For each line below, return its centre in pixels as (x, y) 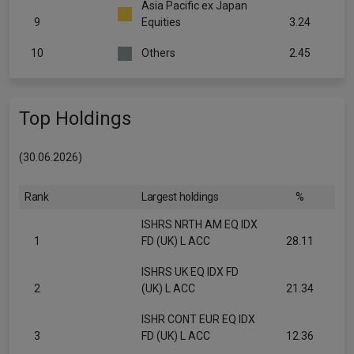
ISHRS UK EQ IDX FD (190, 272)
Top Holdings (75, 119)
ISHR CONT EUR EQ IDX (198, 319)
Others (158, 53)
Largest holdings (180, 197)
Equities (161, 22)
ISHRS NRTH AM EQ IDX (200, 224)
